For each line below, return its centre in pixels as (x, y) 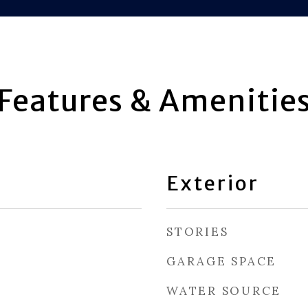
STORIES (198, 232)
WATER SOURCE (224, 291)
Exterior (213, 183)
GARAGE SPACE (221, 261)
